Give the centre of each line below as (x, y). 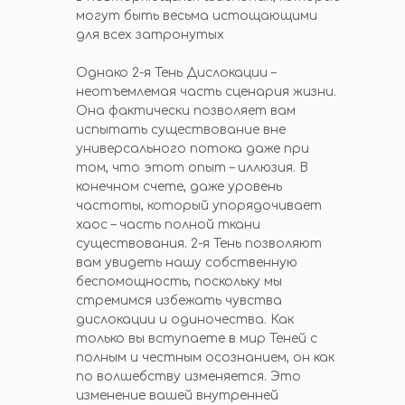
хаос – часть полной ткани (168, 225)
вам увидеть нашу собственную (187, 263)
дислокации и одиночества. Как (185, 320)
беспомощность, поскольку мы (179, 282)
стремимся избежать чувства (179, 301)
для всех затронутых (150, 35)
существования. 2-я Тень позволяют (199, 244)
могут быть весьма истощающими (197, 16)
